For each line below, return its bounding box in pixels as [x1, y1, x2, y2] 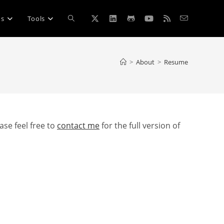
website [68, 50, 94, 60]
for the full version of [99, 120, 180, 131]
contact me [57, 120, 99, 131]
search [68, 87, 90, 97]
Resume [164, 57, 188, 66]
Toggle [68, 13, 90, 23]
